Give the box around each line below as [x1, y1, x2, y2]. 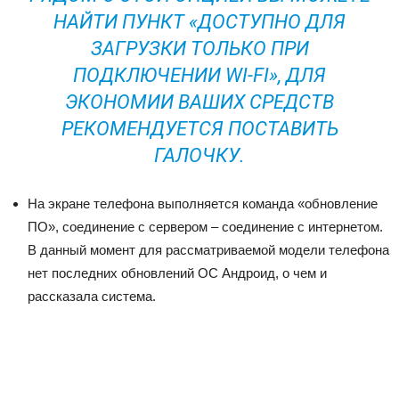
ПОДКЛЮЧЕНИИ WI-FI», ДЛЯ [73, 64, 326, 86]
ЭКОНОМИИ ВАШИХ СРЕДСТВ [65, 91, 334, 113]
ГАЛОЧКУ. [154, 144, 245, 167]
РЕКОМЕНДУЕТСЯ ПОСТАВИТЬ [61, 118, 338, 140]
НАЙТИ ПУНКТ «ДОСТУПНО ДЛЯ [53, 11, 346, 33]
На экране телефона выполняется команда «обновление [28, 196, 378, 211]
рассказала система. [28, 289, 156, 304]
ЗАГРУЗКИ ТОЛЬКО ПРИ [90, 37, 309, 60]
